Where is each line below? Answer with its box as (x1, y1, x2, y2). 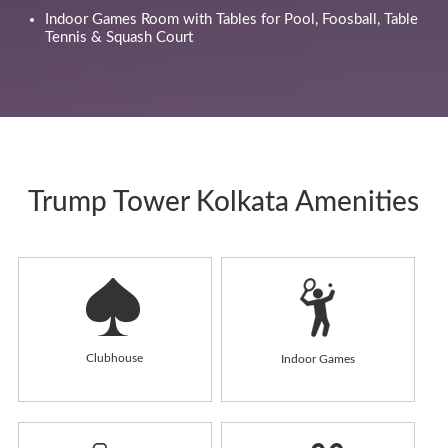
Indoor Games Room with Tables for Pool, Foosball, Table (44, 11, 418, 27)
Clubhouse (86, 351, 144, 364)
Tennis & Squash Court (44, 29, 193, 45)
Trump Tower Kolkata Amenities (28, 187, 420, 216)
